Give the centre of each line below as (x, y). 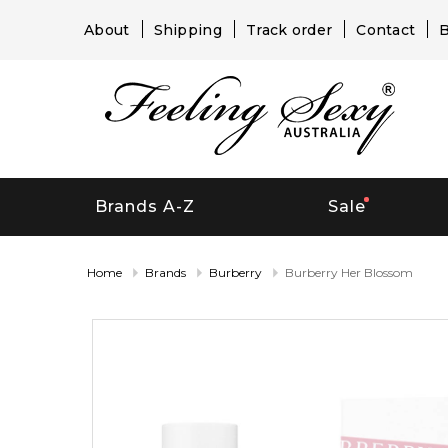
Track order (289, 30)
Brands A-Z (144, 207)
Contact (386, 30)
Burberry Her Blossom (349, 272)
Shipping (187, 30)
